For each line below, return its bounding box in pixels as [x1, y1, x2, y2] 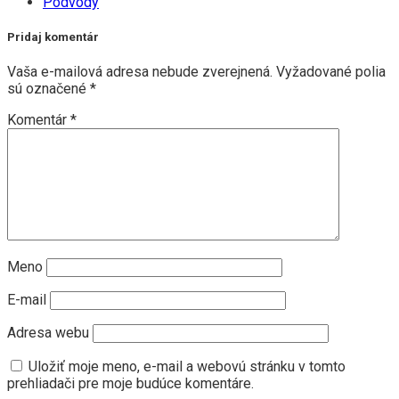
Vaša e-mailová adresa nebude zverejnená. [7, 63, 273, 81]
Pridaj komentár [7, 30, 99, 45]
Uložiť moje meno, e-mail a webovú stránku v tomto [28, 358, 346, 376]
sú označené [7, 80, 90, 98]
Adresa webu [7, 324, 89, 342]
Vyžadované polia [276, 63, 386, 81]
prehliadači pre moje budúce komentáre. [7, 375, 254, 393]
